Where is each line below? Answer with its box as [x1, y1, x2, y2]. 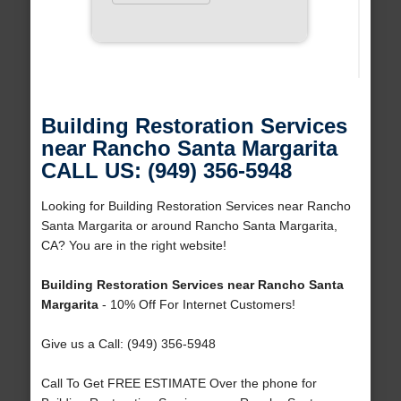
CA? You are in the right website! [40, 238, 226, 253]
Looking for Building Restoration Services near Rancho [40, 199, 351, 214]
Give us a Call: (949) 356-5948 [40, 337, 216, 352]
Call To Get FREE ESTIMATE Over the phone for [40, 376, 317, 391]
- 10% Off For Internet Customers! [98, 297, 295, 312]
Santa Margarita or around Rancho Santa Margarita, [40, 218, 337, 234]
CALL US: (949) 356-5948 [40, 158, 292, 183]
